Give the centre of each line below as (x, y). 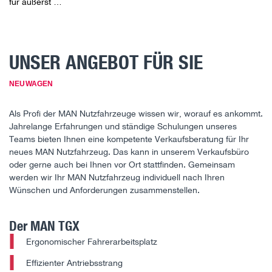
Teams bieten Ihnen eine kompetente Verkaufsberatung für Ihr (129, 139)
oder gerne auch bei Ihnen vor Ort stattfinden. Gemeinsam (122, 165)
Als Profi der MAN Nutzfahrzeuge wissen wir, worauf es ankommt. (136, 114)
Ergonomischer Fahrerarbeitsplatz (92, 241)
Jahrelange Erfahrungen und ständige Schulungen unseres (123, 126)
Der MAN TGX (44, 225)
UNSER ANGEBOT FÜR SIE (106, 62)
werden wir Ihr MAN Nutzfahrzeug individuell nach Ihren (117, 177)
